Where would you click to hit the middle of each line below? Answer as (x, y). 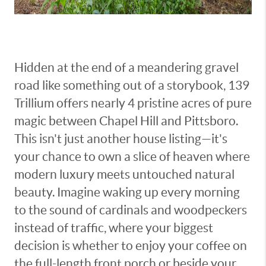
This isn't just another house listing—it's (121, 139)
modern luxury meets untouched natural (124, 174)
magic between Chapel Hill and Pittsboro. (126, 121)
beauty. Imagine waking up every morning (127, 192)
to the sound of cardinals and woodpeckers (131, 210)
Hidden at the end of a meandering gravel (126, 67)
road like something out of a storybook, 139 (132, 85)
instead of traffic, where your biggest (114, 228)
